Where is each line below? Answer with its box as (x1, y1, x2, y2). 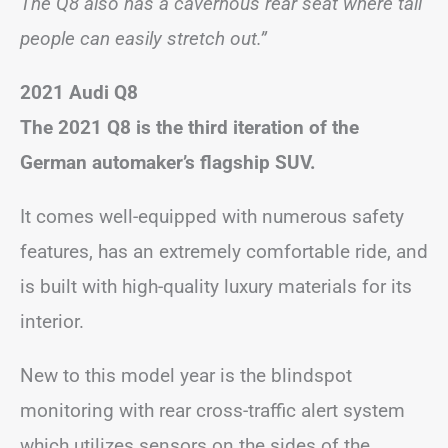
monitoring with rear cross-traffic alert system (20, 398, 405, 422)
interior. (20, 309, 84, 333)
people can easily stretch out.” (20, 26, 267, 50)
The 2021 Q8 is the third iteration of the (20, 115, 359, 139)
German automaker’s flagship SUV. (20, 150, 321, 174)
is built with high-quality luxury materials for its (20, 274, 412, 298)
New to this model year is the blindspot (20, 363, 352, 387)
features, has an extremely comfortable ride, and (20, 239, 428, 263)
